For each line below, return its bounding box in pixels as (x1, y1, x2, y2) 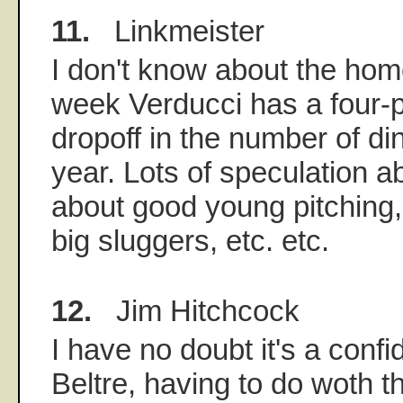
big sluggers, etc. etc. (51, 223, 329, 257)
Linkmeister (90, 13, 264, 48)
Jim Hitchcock (92, 293, 300, 327)
